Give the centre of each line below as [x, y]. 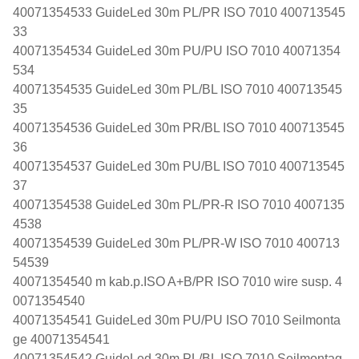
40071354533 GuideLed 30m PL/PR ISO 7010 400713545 [179, 12]
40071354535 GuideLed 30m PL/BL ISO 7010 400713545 [177, 89]
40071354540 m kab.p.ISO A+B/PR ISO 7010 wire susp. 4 [177, 281]
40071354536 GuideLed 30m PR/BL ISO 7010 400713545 [179, 127]
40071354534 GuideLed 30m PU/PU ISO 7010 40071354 [177, 50]
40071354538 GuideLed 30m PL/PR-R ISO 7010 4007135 [179, 204]
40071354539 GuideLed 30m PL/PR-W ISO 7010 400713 [176, 243]
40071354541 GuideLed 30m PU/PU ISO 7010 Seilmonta [177, 320]
